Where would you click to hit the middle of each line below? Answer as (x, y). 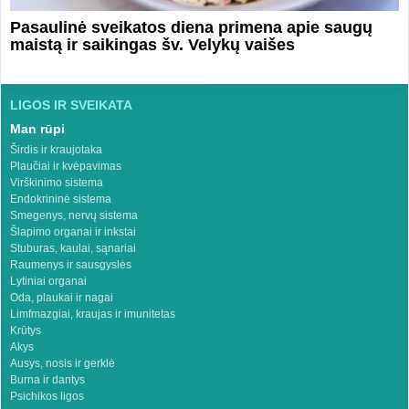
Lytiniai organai (48, 282)
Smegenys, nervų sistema (73, 216)
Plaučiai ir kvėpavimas (65, 167)
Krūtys (25, 331)
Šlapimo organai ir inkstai (73, 232)
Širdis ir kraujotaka (56, 150)
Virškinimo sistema (56, 183)
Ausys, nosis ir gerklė (62, 364)
